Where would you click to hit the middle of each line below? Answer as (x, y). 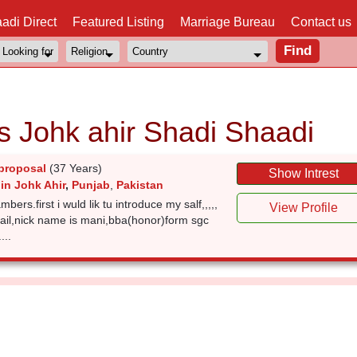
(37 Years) (75, 168)
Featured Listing (118, 22)
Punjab (90, 185)
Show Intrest (304, 173)
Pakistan (139, 185)
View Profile (304, 208)
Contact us (321, 22)
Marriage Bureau (228, 22)
